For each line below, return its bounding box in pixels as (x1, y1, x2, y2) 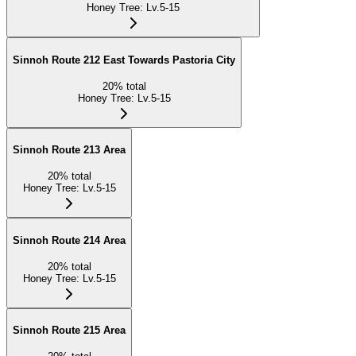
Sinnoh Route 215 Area (13, 324, 126, 337)
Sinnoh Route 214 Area (13, 234, 126, 246)
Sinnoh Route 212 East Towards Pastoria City (13, 54, 235, 67)
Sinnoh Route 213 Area (13, 144, 126, 157)
